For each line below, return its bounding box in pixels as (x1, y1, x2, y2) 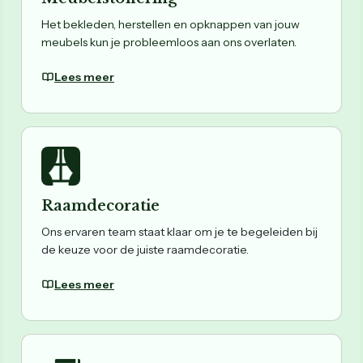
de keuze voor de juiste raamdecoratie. (41, 241, 249, 257)
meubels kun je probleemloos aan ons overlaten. (41, 34, 297, 49)
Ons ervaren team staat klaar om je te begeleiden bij (41, 224, 318, 239)
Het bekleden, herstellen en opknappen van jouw (41, 16, 300, 32)
